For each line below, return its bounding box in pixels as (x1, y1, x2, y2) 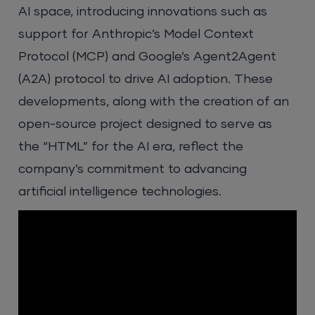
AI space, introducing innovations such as (18, 5, 268, 18)
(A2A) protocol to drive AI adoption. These (18, 72, 274, 86)
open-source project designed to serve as (18, 117, 273, 131)
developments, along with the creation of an (18, 95, 290, 108)
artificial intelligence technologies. (18, 185, 222, 198)
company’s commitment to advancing (18, 162, 247, 176)
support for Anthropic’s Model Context (18, 27, 255, 41)
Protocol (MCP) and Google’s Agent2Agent (18, 50, 277, 63)
